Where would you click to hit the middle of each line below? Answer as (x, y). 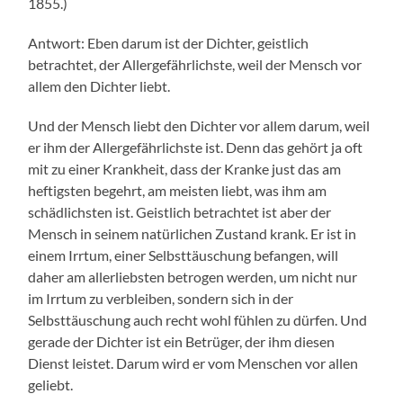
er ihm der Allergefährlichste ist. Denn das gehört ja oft (196, 148)
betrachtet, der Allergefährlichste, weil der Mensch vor (195, 65)
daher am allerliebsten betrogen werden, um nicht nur (193, 277)
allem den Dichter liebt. (99, 86)
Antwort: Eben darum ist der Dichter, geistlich (169, 43)
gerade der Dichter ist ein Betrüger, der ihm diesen (182, 342)
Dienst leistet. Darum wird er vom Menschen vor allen (193, 363)
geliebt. (51, 385)
